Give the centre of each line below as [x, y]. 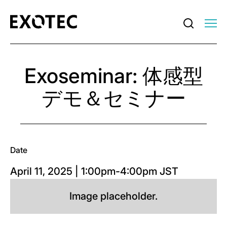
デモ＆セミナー [113, 98]
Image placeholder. [113, 196]
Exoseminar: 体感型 [113, 76]
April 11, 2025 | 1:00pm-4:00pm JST [94, 171]
